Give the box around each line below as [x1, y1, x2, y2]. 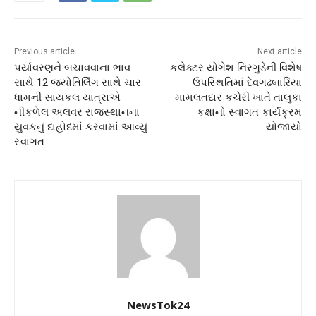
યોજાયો [265, 120, 302, 133]
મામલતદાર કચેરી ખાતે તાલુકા [174, 90, 302, 104]
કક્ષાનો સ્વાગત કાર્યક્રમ [196, 105, 302, 119]
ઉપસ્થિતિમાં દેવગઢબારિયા [192, 75, 302, 89]
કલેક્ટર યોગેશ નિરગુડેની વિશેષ [169, 61, 302, 74]
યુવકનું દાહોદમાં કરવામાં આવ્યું [14, 120, 147, 133]
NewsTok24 [126, 297, 190, 312]
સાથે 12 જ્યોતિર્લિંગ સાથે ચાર [14, 75, 141, 89]
